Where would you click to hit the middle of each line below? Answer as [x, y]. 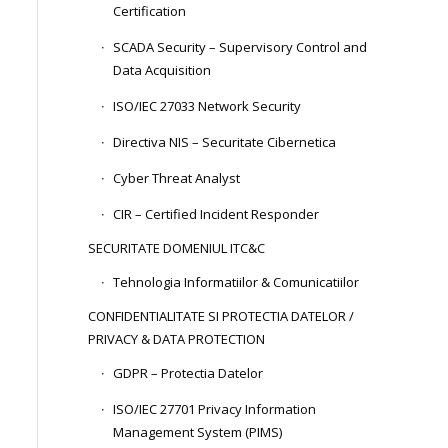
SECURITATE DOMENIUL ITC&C [177, 248]
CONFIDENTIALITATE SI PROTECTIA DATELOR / [221, 316]
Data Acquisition [162, 70]
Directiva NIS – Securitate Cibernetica [225, 142]
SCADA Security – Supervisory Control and [240, 47]
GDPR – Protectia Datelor [188, 373]
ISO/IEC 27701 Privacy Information [215, 409]
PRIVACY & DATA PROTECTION [177, 339]
